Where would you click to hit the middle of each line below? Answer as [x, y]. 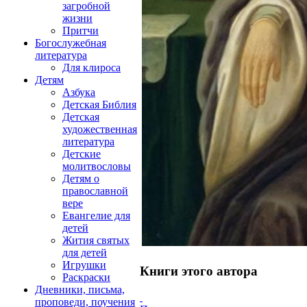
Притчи [81, 30]
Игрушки [84, 265]
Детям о [81, 179]
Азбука [79, 92]
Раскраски [86, 277]
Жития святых [96, 240]
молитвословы [97, 166]
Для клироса [91, 67]
